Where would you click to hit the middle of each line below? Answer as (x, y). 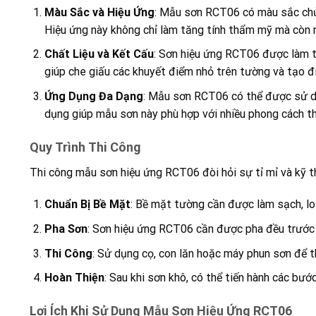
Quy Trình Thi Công (85, 147)
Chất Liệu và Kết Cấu (99, 54)
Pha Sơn (66, 229)
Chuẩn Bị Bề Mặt (87, 205)
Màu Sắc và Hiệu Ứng (99, 12)
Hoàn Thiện (74, 278)
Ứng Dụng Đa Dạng (93, 96)
